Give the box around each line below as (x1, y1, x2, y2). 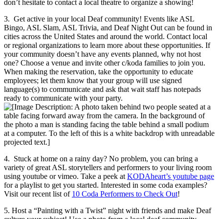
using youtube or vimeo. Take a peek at (4, 172, 127, 180)
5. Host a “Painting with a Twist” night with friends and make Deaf (4, 206, 211, 215)
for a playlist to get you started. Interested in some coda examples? (4, 180, 207, 189)
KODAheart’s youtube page (127, 172, 214, 180)
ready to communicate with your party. (4, 93, 123, 102)
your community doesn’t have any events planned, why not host (4, 49, 201, 58)
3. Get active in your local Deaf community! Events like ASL (4, 14, 194, 23)
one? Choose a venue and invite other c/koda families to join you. (4, 58, 205, 67)
